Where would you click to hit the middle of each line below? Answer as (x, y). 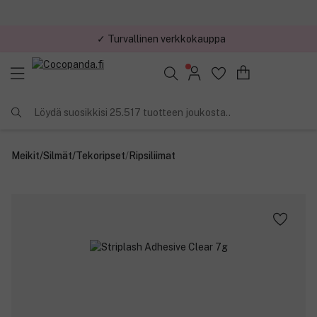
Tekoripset (100, 155)
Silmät (58, 155)
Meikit (25, 155)
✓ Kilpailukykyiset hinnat (161, 39)
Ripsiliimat (152, 155)
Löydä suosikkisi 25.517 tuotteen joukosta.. (132, 112)
